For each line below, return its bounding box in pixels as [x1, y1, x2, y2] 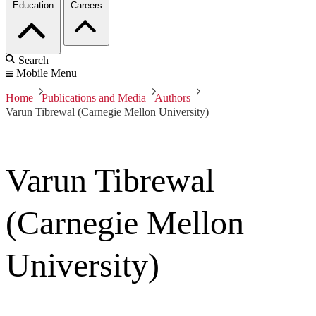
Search [18, 54, 49, 67]
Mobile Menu [16, 67, 77, 80]
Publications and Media [42, 92, 146, 104]
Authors [154, 92, 190, 104]
